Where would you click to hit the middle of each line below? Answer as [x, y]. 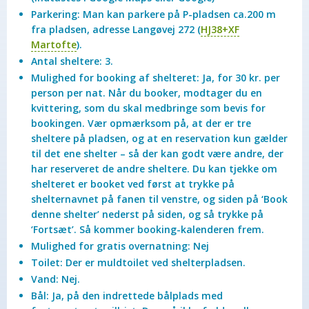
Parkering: [57, 14]
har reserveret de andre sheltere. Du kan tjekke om [154, 169]
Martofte [54, 44]
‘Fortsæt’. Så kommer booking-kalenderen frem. [148, 229]
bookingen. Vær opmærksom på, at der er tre [141, 123]
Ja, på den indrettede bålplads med [137, 296]
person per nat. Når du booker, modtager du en [147, 93]
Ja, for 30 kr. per [241, 78]
